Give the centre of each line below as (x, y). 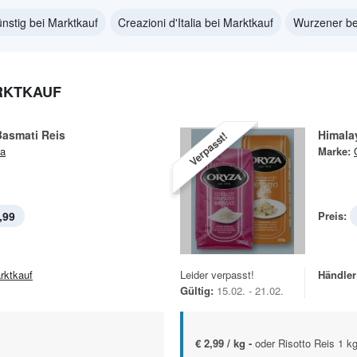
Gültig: (197, 291)
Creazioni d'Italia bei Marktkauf (196, 22)
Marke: (334, 151)
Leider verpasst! (217, 275)
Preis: (332, 216)
